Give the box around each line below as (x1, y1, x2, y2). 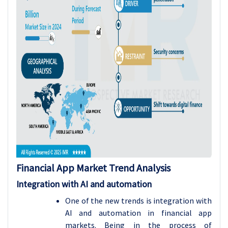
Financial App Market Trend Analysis (16, 161, 170, 174)
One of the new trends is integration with (65, 195, 212, 206)
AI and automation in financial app (65, 208, 212, 218)
